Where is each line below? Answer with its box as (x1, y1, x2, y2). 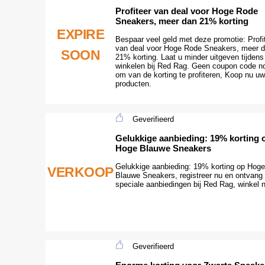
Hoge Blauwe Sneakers (115, 143, 211, 153)
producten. (115, 79, 151, 88)
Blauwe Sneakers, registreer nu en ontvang (115, 170, 263, 180)
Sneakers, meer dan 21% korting (115, 15, 248, 26)
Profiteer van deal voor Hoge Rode (115, 5, 258, 16)
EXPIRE (57, 27, 104, 43)
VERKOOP (47, 164, 114, 180)
